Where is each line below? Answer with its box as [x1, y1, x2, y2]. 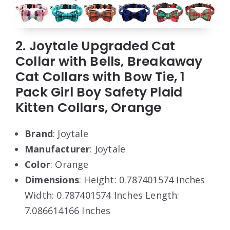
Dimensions [25, 174, 79, 186]
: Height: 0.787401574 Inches [79, 174, 205, 186]
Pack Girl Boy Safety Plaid [15, 83, 183, 102]
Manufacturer [25, 143, 90, 156]
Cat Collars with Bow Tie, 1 [15, 68, 185, 86]
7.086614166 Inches [25, 204, 111, 217]
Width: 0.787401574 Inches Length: [25, 189, 180, 202]
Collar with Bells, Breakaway [15, 52, 203, 71]
